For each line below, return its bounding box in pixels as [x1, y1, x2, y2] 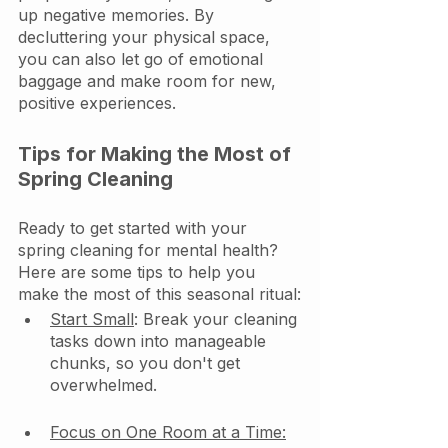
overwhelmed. [50, 375, 157, 396]
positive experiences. [18, 93, 176, 114]
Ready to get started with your [18, 218, 252, 239]
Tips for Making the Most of [18, 142, 296, 167]
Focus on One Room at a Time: [50, 422, 286, 443]
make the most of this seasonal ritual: [18, 284, 301, 305]
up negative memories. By [18, 5, 219, 26]
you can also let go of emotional [18, 49, 268, 70]
